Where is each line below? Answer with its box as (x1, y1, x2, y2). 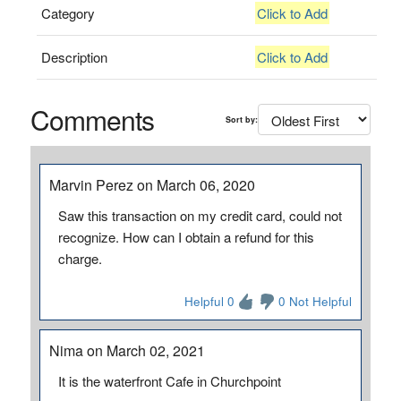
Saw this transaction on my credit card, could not (57, 206, 342, 225)
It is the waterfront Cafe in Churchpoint (57, 371, 281, 390)
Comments (30, 100, 154, 139)
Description (41, 47, 108, 66)
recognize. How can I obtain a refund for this (57, 227, 314, 246)
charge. (57, 249, 102, 268)
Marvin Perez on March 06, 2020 (48, 175, 255, 195)
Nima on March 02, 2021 (48, 340, 205, 361)
